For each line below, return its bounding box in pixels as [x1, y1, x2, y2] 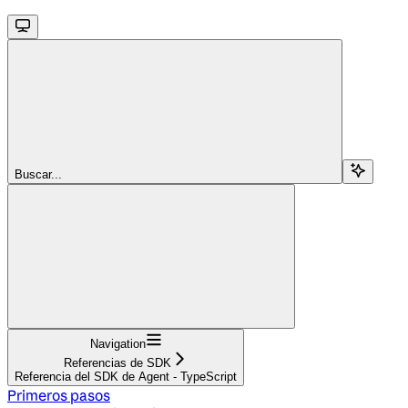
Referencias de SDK [64, 355, 171, 370]
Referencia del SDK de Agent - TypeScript [15, 369, 237, 383]
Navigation [89, 336, 146, 351]
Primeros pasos [7, 385, 110, 404]
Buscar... [15, 167, 62, 181]
